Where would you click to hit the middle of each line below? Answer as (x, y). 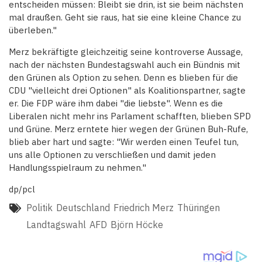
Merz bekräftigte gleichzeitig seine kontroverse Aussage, (126, 52)
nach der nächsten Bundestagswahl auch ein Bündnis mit (125, 65)
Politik (39, 208)
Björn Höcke (137, 225)
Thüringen (199, 208)
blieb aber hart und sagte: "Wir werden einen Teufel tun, (124, 142)
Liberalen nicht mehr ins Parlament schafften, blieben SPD (130, 116)
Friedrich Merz (144, 208)
